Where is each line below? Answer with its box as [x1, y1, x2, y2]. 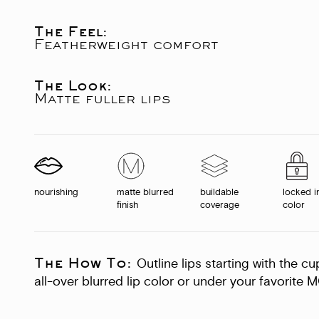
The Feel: [34, 23, 108, 41]
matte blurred [117, 187, 174, 200]
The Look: [34, 77, 112, 95]
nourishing [34, 187, 78, 200]
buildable [199, 187, 239, 200]
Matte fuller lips [34, 90, 170, 108]
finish [117, 199, 140, 213]
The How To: [34, 254, 137, 272]
